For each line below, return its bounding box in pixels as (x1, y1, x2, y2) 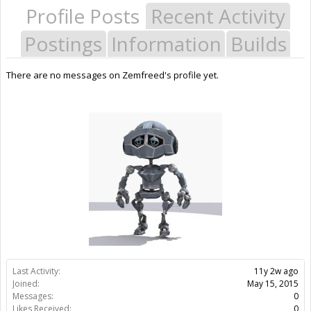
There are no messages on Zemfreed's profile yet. (6, 68, 219, 81)
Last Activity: (12, 264, 60, 277)
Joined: (12, 277, 40, 289)
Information (111, 30, 221, 57)
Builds (230, 30, 287, 57)
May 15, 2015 (247, 277, 299, 289)
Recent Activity (151, 2, 285, 29)
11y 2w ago (254, 264, 299, 277)
